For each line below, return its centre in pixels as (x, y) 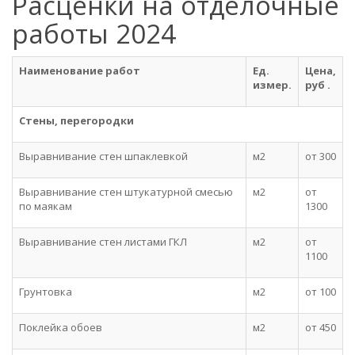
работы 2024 (97, 34)
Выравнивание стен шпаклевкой (103, 156)
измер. (272, 85)
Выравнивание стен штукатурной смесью (126, 192)
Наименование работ (80, 71)
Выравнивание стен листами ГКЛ (103, 242)
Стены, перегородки (76, 120)
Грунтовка (46, 292)
